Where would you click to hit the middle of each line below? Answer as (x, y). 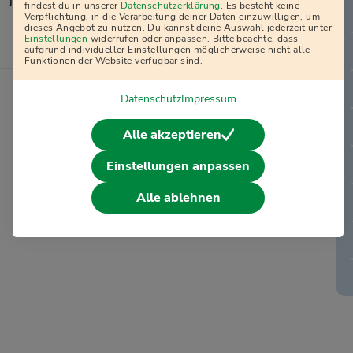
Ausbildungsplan (200, 51)
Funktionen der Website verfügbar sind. (114, 60)
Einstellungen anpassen (178, 166)
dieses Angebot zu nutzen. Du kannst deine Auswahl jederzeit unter (178, 27)
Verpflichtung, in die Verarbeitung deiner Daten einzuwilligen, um (172, 16)
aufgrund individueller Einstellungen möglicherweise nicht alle (167, 49)
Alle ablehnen (178, 197)
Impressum (208, 98)
